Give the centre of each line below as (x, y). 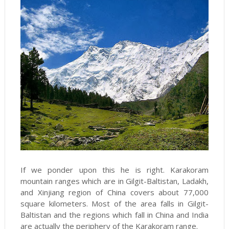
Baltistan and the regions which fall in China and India (114, 215)
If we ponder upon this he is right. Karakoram (114, 170)
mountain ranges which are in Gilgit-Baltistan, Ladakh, (114, 181)
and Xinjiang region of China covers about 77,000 (114, 192)
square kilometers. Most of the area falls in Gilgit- (114, 203)
